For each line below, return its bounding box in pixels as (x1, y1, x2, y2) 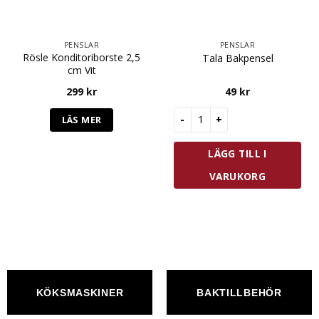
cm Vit (67, 63, 96, 77)
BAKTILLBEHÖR (197, 286, 282, 298)
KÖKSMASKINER (36, 286, 124, 298)
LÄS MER (61, 113, 102, 126)
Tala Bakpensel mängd (172, 107, 280, 120)
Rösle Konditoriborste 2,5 (23, 50, 140, 64)
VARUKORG (209, 169, 266, 184)
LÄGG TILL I (208, 147, 267, 161)
